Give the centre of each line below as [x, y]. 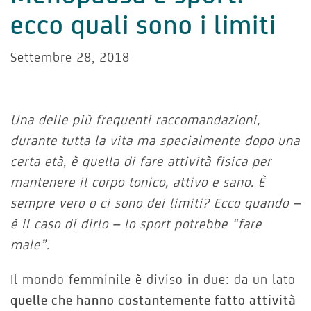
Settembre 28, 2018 [70, 57]
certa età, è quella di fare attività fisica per [141, 161]
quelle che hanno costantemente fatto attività [153, 300]
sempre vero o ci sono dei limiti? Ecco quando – [155, 203]
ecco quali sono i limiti [143, 25]
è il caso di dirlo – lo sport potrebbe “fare [136, 224]
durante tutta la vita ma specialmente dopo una [155, 141]
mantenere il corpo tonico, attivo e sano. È [138, 182]
